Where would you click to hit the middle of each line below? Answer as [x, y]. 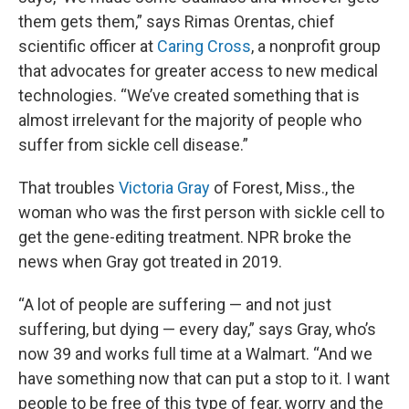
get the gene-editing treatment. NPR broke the [185, 237]
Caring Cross [204, 46]
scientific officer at [88, 46]
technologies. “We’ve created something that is [189, 95]
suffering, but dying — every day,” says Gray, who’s [197, 329]
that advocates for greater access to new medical [198, 71]
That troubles [68, 188]
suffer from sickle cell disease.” [133, 145]
